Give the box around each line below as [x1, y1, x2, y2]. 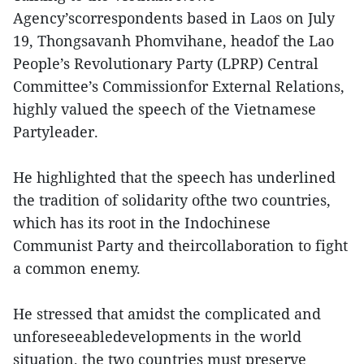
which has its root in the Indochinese [13, 213, 271, 232]
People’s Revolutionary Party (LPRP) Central [13, 54, 318, 73]
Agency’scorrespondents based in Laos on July [13, 8, 335, 28]
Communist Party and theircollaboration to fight [13, 236, 348, 255]
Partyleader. [13, 122, 98, 141]
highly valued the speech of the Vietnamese [13, 99, 316, 119]
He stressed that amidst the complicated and [13, 304, 321, 323]
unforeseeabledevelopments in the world [13, 327, 301, 346]
